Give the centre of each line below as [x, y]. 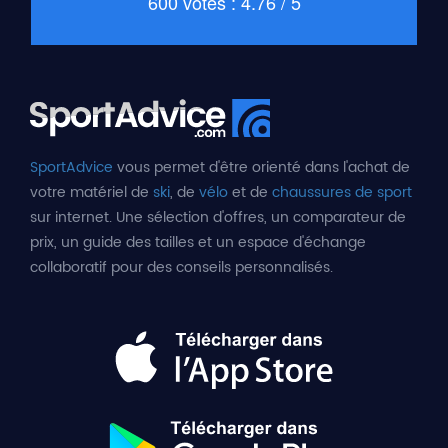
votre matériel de [91, 193]
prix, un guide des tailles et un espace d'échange [198, 243]
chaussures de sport [342, 193]
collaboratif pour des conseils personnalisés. [181, 268]
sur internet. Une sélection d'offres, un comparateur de [218, 218]
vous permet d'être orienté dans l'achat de [261, 168]
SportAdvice [71, 168]
